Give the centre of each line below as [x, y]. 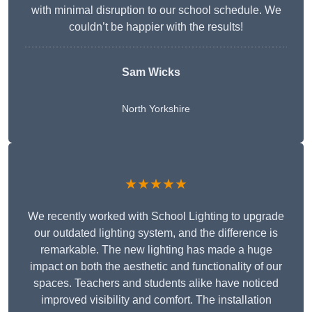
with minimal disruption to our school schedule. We [156, 10]
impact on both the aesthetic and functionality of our [156, 267]
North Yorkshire [156, 109]
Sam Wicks [151, 72]
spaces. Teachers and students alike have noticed [156, 283]
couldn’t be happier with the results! [156, 27]
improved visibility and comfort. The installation [156, 300]
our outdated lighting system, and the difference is [156, 233]
